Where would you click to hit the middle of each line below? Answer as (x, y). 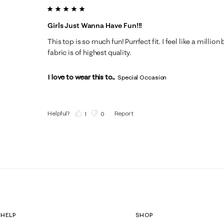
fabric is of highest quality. (89, 52)
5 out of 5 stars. (74, 8)
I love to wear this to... (81, 77)
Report (124, 113)
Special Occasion (142, 77)
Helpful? (59, 113)
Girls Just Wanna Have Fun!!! (95, 25)
